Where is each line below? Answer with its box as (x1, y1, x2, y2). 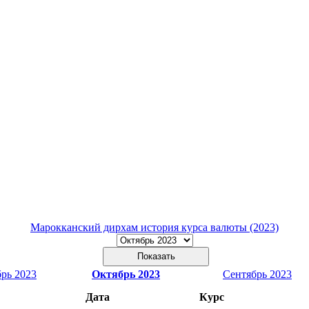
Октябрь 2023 (92, 268, 160, 280)
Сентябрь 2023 (223, 268, 292, 280)
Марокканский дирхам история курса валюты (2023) (30, 221, 279, 233)
